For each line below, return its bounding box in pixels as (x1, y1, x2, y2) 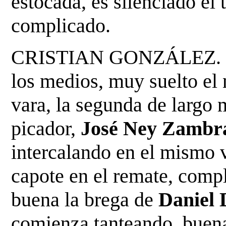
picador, (11, 117, 81, 140)
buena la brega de (11, 188, 159, 211)
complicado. (11, 14, 111, 37)
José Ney (81, 117, 162, 140)
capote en (11, 164, 94, 187)
